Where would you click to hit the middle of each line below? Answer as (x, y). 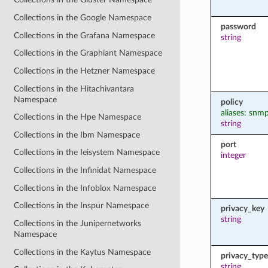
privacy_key (242, 208)
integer (233, 155)
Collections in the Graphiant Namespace (88, 53)
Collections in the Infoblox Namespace (85, 188)
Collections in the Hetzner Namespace (85, 71)
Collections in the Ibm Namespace (77, 135)
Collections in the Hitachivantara (74, 89)
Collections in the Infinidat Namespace (85, 170)
